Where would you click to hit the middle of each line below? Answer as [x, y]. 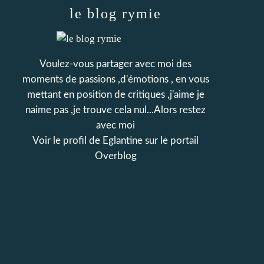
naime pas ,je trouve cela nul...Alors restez [115, 110]
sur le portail [171, 141]
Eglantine [123, 141]
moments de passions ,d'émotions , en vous [115, 79]
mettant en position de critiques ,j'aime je [115, 95]
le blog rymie [115, 14]
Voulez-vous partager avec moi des [115, 64]
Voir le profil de [67, 141]
